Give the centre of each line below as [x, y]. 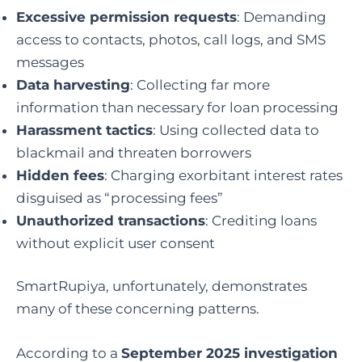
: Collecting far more [200, 84]
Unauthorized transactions [111, 220]
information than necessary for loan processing [177, 107]
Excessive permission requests [126, 17]
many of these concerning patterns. [138, 309]
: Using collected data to [236, 130]
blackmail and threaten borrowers [134, 152]
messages [50, 62]
